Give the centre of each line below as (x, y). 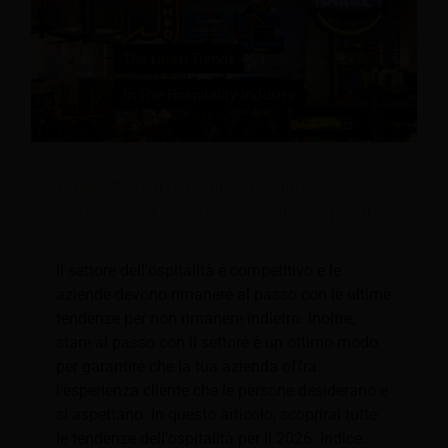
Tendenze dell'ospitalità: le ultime (187, 186)
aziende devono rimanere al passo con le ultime (223, 295)
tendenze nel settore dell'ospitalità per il (214, 213)
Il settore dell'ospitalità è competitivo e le (198, 271)
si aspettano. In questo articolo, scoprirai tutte (216, 415)
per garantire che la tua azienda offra (186, 367)
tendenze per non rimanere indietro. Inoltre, (205, 319)
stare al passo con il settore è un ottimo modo (217, 343)
